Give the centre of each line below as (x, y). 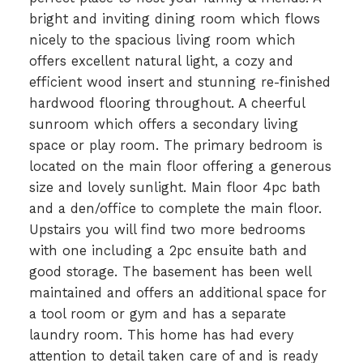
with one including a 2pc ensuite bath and (168, 250)
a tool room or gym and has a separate (157, 314)
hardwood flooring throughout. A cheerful (167, 103)
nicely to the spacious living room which (162, 40)
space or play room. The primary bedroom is (175, 145)
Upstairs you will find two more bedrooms (167, 229)
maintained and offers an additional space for (177, 293)
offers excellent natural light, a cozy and (161, 61)
